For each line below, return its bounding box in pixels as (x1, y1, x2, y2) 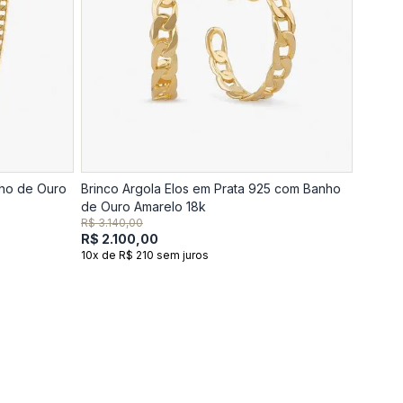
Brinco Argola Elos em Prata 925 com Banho (81, 181, 341, 196)
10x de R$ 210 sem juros (81, 248, 209, 262)
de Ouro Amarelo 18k (81, 199, 206, 214)
